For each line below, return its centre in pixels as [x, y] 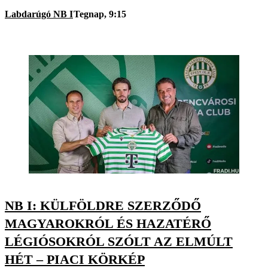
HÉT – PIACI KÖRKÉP [75, 259]
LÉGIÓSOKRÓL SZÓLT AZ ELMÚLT [119, 241]
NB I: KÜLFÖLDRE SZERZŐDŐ [103, 205]
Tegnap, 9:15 [100, 14]
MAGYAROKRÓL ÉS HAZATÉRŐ [108, 223]
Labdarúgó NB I [39, 14]
